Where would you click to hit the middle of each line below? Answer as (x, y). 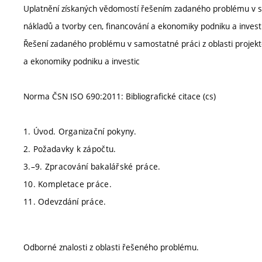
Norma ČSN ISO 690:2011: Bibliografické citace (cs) (120, 96)
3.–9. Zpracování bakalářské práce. (92, 166)
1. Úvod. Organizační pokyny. (80, 131)
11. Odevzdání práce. (65, 201)
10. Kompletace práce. (68, 184)
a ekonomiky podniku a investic (82, 61)
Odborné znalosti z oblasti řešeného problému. (111, 247)
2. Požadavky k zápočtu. (70, 149)
